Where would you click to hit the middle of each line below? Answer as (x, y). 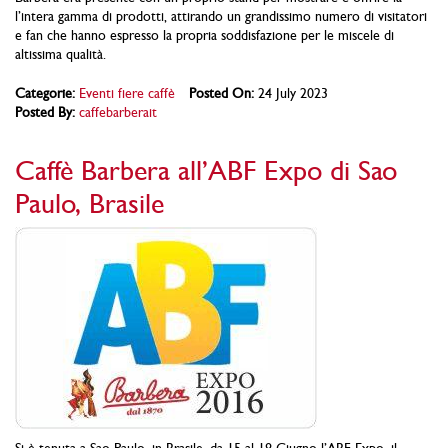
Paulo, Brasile (89, 203)
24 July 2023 (291, 92)
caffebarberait (118, 111)
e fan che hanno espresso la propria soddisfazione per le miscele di (204, 34)
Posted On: (221, 92)
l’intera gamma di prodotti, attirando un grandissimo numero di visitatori (221, 15)
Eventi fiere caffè (127, 92)
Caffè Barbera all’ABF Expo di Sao (206, 170)
